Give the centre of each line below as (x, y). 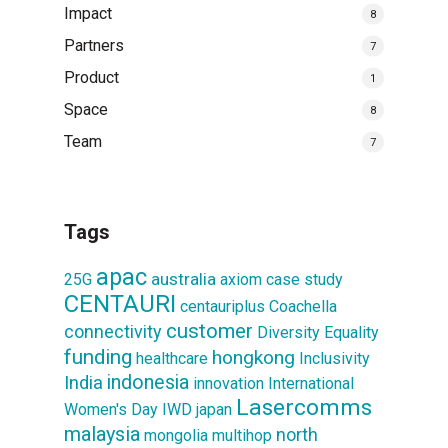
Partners (94, 46)
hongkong (253, 358)
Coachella (303, 307)
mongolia (176, 436)
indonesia (148, 383)
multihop (242, 436)
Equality (351, 333)
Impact (88, 14)
